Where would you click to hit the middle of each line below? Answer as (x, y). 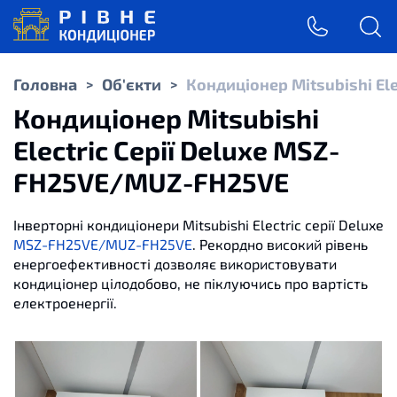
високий (294, 244)
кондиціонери (133, 225)
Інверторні (48, 225)
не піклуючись (233, 283)
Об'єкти (132, 84)
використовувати (278, 264)
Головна (45, 84)
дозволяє (185, 264)
